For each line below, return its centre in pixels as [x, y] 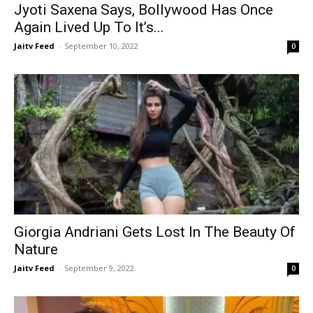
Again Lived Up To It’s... [89, 27]
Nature [36, 250]
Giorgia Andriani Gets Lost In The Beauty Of [155, 232]
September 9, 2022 [99, 268]
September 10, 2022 [101, 45]
